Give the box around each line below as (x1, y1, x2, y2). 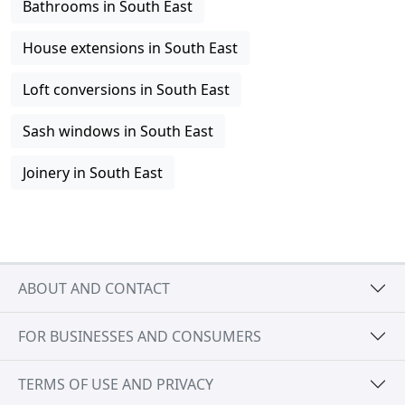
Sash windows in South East (23, 121, 213, 141)
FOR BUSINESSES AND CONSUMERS (18, 325, 261, 346)
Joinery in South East (23, 163, 163, 183)
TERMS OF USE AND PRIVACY (18, 373, 213, 394)
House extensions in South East (23, 38, 238, 58)
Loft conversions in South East (23, 80, 230, 99)
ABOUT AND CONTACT (18, 278, 170, 298)
